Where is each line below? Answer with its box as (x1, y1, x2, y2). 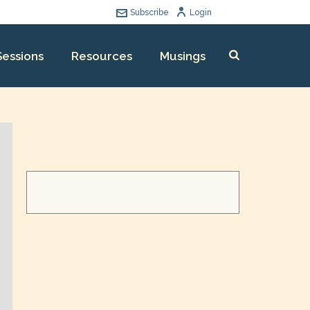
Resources (71, 49, 133, 64)
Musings (160, 49, 206, 64)
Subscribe (130, 8, 169, 17)
